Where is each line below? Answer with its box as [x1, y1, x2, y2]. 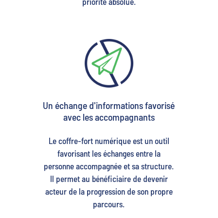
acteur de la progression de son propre [45, 185, 173, 197]
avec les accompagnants [63, 110, 155, 123]
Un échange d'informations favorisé [43, 99, 175, 111]
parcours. [93, 198, 125, 209]
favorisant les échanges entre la [57, 147, 161, 159]
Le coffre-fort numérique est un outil [48, 135, 169, 146]
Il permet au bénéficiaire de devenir [50, 173, 168, 184]
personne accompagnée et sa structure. [44, 160, 174, 171]
